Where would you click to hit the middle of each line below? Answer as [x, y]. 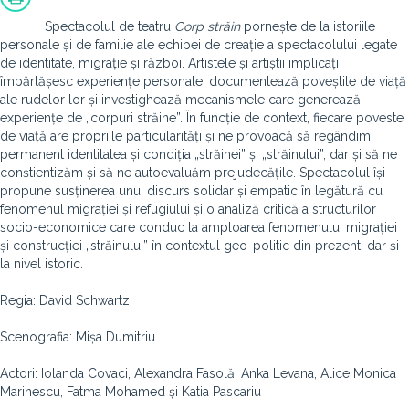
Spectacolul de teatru [110, 26]
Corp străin [207, 26]
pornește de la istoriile [308, 26]
